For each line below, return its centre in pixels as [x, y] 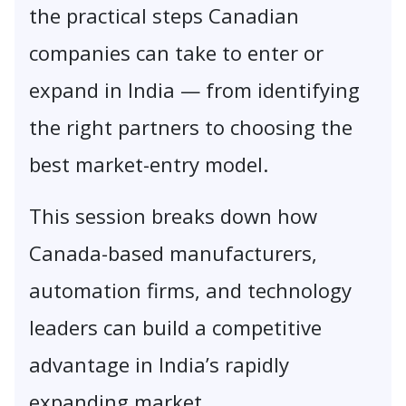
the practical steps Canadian [164, 16]
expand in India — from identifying [194, 90]
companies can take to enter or [176, 53]
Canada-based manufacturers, [173, 253]
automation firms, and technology [190, 290]
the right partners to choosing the [191, 127]
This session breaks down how [173, 216]
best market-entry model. [149, 164]
